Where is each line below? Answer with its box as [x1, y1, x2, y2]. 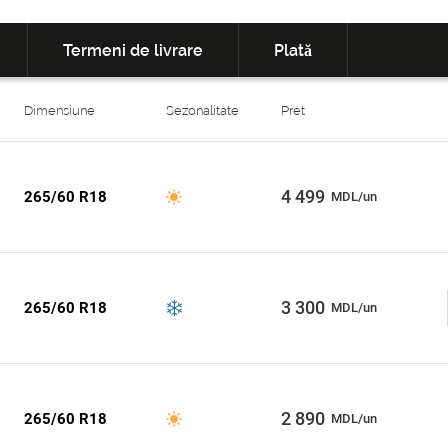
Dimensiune [24, 103, 95, 118]
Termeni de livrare [63, 41, 203, 60]
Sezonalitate [165, 103, 239, 118]
